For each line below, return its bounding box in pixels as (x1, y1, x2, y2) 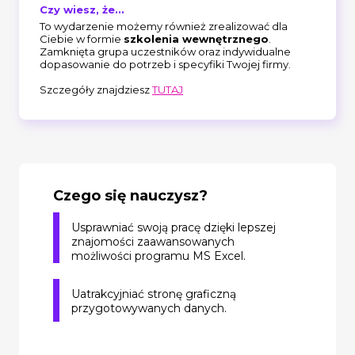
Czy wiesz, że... (40, 2, 124, 16)
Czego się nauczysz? (53, 186, 208, 204)
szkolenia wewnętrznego (124, 32, 269, 45)
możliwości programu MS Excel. (71, 248, 246, 263)
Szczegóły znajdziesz (40, 82, 152, 96)
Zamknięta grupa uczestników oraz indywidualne (40, 44, 291, 58)
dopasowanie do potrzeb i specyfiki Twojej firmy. (40, 57, 291, 71)
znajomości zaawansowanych (71, 234, 235, 249)
